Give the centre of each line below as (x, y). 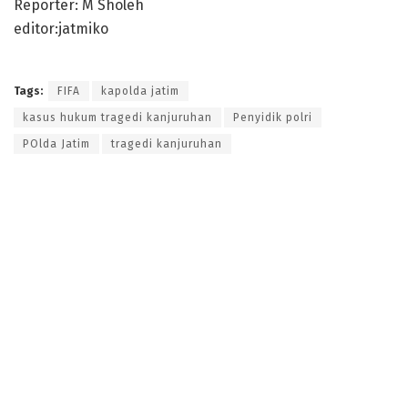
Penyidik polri (273, 117)
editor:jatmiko (61, 28)
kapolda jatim (140, 91)
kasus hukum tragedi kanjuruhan (117, 117)
